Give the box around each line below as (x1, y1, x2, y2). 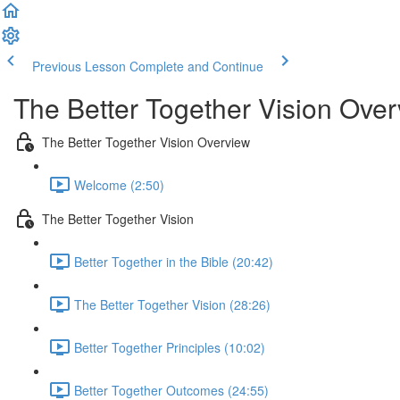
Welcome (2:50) (74, 175, 164, 194)
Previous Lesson (32, 57, 126, 75)
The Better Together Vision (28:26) (74, 295, 271, 313)
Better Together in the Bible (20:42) (74, 252, 273, 271)
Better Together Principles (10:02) (74, 337, 265, 356)
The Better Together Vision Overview (42, 132, 250, 151)
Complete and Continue (129, 57, 263, 75)
